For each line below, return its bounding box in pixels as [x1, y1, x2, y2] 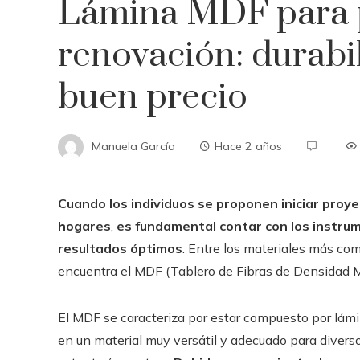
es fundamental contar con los [117, 218, 309, 234]
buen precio [58, 76, 247, 119]
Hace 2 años [215, 138, 282, 153]
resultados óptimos [58, 240, 182, 256]
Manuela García [92, 138, 175, 153]
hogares [58, 218, 111, 234]
